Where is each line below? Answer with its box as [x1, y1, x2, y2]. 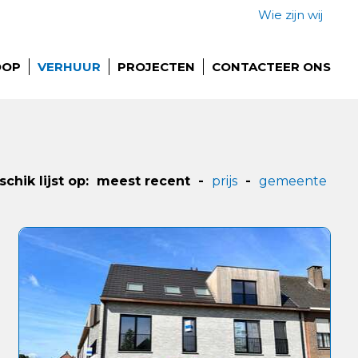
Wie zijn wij [258, 7, 324, 22]
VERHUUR [38, 59, 101, 74]
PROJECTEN [117, 59, 196, 74]
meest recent [97, 173, 191, 189]
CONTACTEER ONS [212, 59, 332, 74]
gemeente [259, 173, 328, 189]
